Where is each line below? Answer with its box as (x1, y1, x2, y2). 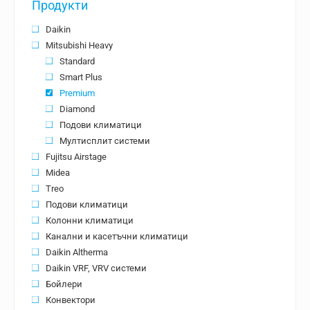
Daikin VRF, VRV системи (46, 263, 147, 274)
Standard (60, 56, 95, 67)
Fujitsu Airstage (46, 152, 107, 163)
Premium (60, 88, 95, 99)
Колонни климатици (46, 215, 134, 226)
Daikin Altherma (46, 247, 108, 258)
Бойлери (46, 279, 82, 290)
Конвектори (46, 295, 95, 306)
